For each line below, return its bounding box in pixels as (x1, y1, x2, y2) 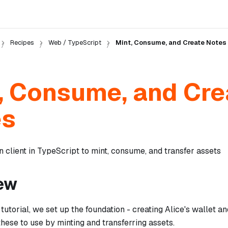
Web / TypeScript (48, 38, 101, 47)
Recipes (10, 38, 34, 47)
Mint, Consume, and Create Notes (115, 38, 226, 47)
